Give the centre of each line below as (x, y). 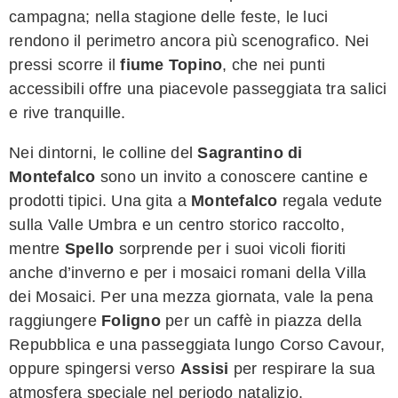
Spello (89, 248)
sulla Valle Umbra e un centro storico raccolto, (177, 224)
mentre (37, 248)
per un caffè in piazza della (261, 320)
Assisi (204, 368)
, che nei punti (274, 64)
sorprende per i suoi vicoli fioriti (230, 248)
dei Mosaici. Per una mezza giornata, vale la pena (191, 296)
